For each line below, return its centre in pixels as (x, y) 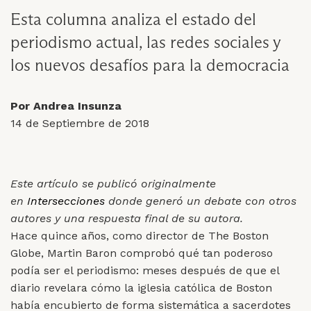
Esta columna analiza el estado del (133, 19)
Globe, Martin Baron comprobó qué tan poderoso (142, 253)
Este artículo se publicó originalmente (113, 184)
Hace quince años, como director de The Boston (140, 236)
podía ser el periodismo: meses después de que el (145, 271)
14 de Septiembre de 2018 (80, 124)
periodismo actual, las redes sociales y (145, 42)
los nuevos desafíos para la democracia (150, 65)
